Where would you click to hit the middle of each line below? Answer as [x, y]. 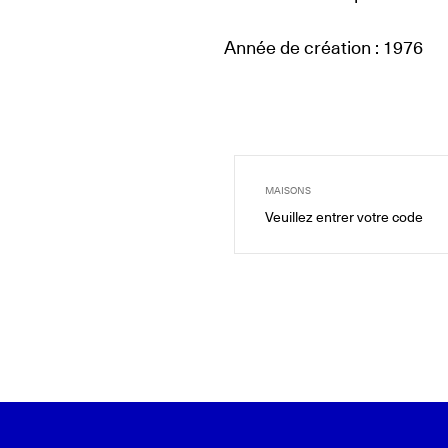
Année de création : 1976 [323, 47]
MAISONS [288, 191]
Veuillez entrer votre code [344, 217]
